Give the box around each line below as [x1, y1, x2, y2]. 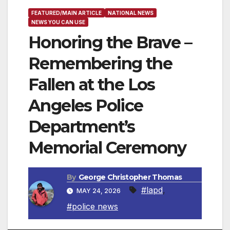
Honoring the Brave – [28, 32, 191, 53]
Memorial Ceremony [28, 138, 186, 158]
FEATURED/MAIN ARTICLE [31, 10, 102, 16]
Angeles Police [28, 95, 143, 116]
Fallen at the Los [28, 74, 155, 95]
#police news [67, 201, 118, 212]
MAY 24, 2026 [75, 187, 122, 195]
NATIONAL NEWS [108, 10, 154, 16]
